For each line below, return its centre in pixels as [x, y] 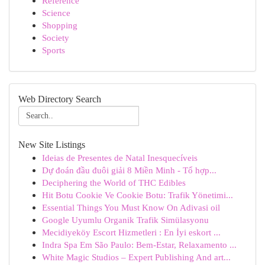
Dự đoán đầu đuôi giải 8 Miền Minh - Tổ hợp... [129, 170]
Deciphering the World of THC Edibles [114, 182]
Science [56, 13]
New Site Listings [52, 145]
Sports [54, 50]
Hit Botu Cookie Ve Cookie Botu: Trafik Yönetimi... [138, 195]
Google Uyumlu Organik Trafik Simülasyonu [125, 220]
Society [56, 38]
